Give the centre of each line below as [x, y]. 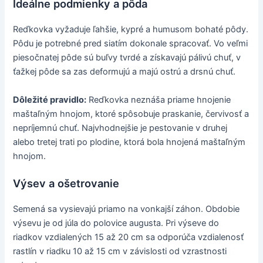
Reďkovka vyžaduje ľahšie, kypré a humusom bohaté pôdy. [131, 30]
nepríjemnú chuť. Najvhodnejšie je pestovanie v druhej [120, 128]
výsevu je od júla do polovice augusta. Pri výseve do [116, 223]
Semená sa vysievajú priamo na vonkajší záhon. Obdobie [127, 209]
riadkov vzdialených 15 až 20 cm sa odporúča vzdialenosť [129, 237]
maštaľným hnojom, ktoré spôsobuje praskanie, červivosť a [131, 114]
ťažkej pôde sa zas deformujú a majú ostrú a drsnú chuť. [124, 72]
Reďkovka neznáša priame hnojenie [159, 100]
